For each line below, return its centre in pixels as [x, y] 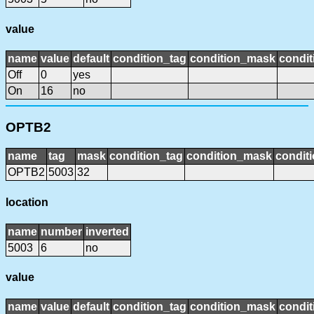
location [27, 202]
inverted [107, 231]
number [61, 231]
